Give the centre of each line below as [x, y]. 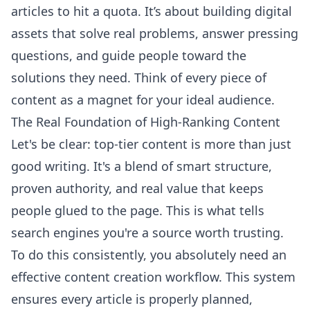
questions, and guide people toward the [129, 55]
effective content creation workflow [115, 277]
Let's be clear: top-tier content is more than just [151, 144]
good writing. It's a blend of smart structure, [142, 166]
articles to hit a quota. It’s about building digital [152, 11]
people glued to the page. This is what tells [138, 210]
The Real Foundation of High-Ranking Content [146, 122]
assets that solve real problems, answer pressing [155, 33]
